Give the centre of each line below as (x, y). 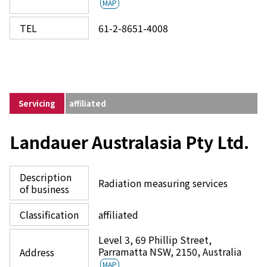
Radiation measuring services (163, 183)
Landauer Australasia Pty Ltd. (129, 142)
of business (44, 189)
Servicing (37, 103)
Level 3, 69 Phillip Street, (155, 240)
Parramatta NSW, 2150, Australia (170, 252)
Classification (49, 215)
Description (46, 177)
